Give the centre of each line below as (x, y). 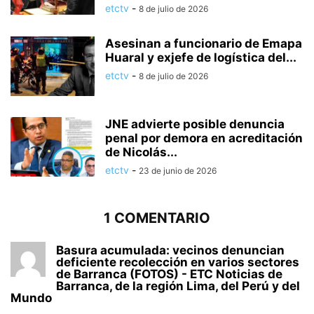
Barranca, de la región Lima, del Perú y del (178, 286)
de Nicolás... (141, 152)
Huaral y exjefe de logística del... (201, 57)
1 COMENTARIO (157, 218)
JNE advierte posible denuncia (195, 124)
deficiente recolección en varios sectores (178, 262)
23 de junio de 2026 (178, 170)
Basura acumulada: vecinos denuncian (170, 250)
